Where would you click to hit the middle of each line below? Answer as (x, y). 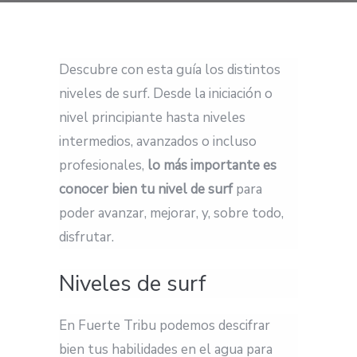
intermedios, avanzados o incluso (158, 141)
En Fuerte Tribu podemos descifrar (165, 325)
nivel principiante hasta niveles (152, 117)
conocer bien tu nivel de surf (146, 189)
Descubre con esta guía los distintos (170, 69)
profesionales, (103, 165)
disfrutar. (86, 237)
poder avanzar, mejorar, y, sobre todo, (171, 213)
